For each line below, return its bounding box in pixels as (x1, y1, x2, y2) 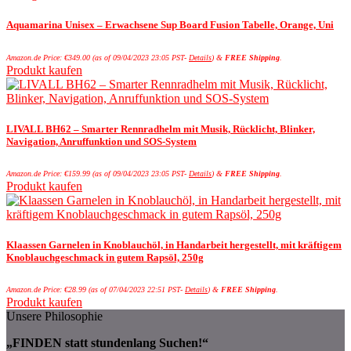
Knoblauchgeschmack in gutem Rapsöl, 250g (6, 251, 204, 264)
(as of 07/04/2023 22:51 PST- (86, 285, 185, 295)
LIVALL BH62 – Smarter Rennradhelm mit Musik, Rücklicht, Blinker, (6, 122, 315, 135)
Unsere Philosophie (6, 309, 103, 324)
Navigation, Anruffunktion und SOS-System (6, 135, 197, 147)
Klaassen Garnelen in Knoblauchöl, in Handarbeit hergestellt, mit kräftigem (6, 239, 342, 251)
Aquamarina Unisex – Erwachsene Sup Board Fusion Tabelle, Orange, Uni (6, 19, 334, 31)
